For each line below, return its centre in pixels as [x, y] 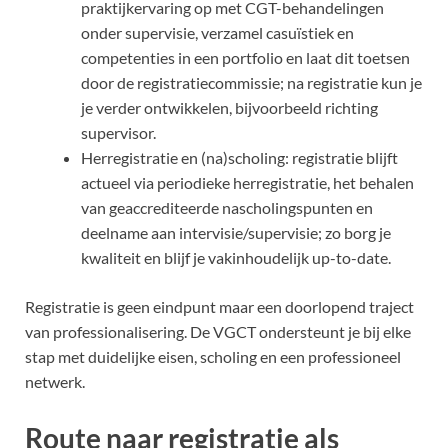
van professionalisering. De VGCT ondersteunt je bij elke [218, 332]
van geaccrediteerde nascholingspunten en [227, 208]
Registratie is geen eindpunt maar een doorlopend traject [219, 307]
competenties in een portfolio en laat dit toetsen [245, 58]
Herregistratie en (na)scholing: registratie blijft [239, 158]
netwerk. [55, 382]
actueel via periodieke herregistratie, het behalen [247, 183]
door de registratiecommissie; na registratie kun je [251, 83]
